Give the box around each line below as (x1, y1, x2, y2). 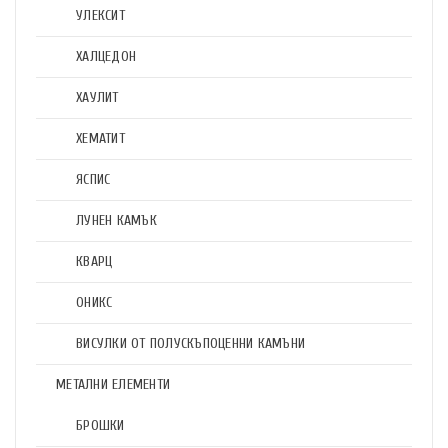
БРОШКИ (76, 417, 125, 434)
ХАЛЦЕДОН (76, 48, 136, 65)
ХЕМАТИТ (76, 130, 125, 147)
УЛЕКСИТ (76, 7, 125, 24)
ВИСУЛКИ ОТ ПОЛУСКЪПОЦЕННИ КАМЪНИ (76, 335, 305, 352)
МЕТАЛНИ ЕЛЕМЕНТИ (56, 376, 170, 393)
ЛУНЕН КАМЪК (76, 212, 157, 229)
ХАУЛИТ (76, 89, 119, 106)
